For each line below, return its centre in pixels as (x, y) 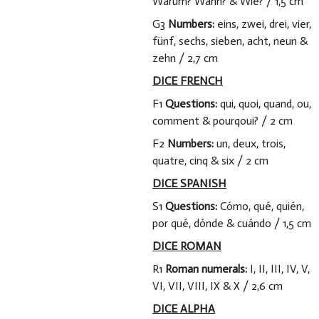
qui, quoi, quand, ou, (266, 104)
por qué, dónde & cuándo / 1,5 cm (232, 223)
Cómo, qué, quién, (262, 206)
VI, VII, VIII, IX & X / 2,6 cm (218, 286)
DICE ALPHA (184, 309)
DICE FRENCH (188, 81)
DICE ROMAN (187, 246)
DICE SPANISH (189, 183)
